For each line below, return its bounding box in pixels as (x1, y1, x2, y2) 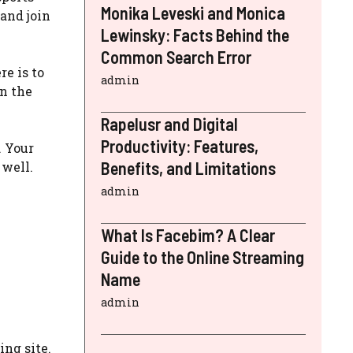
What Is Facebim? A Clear (101, 224, 275, 245)
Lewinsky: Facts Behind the (101, 24, 289, 45)
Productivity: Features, (101, 135, 258, 156)
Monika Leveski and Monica (101, 2, 285, 23)
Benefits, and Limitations (101, 157, 276, 178)
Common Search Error (101, 46, 251, 67)
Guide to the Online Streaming (101, 246, 304, 267)
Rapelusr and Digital (101, 113, 238, 134)
